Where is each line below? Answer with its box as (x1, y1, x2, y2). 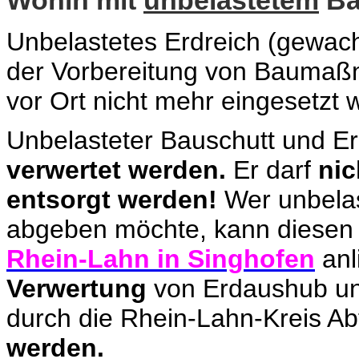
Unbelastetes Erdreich (6, 27, 260, 56)
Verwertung (6, 274, 147, 303)
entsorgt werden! (6, 185, 217, 214)
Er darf (226, 155, 318, 184)
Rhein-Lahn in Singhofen (6, 244, 315, 273)
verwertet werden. (6, 155, 226, 184)
